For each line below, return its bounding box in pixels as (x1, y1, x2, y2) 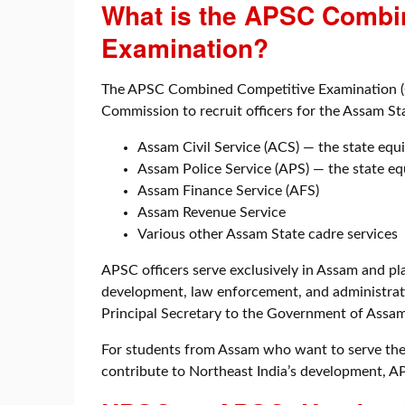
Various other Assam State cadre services (137, 226, 398, 241)
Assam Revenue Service (137, 204, 286, 220)
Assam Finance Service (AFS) (137, 183, 319, 198)
